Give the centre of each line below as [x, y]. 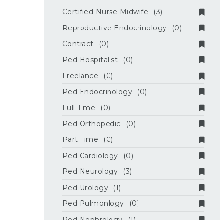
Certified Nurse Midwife [105, 12]
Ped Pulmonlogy [93, 204]
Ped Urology [85, 187]
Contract [78, 44]
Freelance [80, 76]
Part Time [80, 140]
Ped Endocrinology [97, 92]
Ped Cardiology [90, 155]
